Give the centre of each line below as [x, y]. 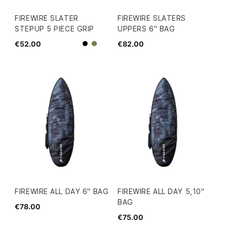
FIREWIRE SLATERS [152, 18]
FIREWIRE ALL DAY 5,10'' [161, 191]
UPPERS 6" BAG [146, 29]
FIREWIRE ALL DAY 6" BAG [62, 191]
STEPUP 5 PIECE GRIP [54, 29]
